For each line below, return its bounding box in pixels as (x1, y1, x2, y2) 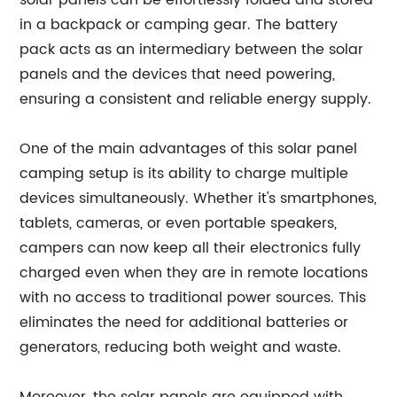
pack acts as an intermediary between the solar (19, 38, 364, 61)
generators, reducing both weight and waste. (19, 336, 342, 359)
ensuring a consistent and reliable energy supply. (19, 88, 372, 111)
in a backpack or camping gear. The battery (19, 13, 339, 36)
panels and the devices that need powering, (19, 63, 336, 86)
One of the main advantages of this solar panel (19, 137, 358, 160)
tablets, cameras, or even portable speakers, (19, 212, 338, 235)
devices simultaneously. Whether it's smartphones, (19, 187, 378, 210)
